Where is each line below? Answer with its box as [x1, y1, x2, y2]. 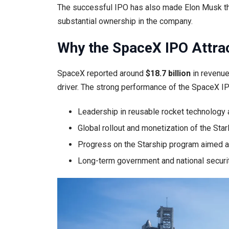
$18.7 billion [146, 68, 191, 78]
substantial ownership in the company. [57, 16, 193, 27]
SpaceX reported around [57, 68, 146, 78]
